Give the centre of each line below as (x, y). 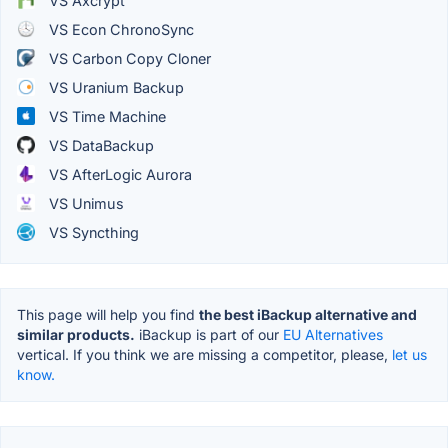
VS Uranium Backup (114, 87)
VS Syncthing (92, 232)
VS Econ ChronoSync (119, 29)
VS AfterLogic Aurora (118, 174)
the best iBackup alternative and (308, 314)
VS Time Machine (105, 116)
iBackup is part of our (209, 334)
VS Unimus (84, 203)
